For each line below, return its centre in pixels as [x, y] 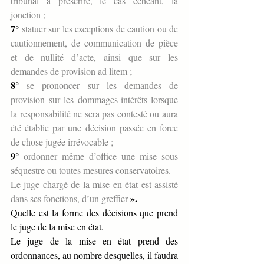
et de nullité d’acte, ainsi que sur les [94, 57]
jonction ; [28, 15]
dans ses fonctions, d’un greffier [70, 199]
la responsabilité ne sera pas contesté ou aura [94, 114]
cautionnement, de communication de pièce [94, 43]
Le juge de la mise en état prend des [94, 241]
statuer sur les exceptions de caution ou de [98, 29]
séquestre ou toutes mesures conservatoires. [91, 170]
